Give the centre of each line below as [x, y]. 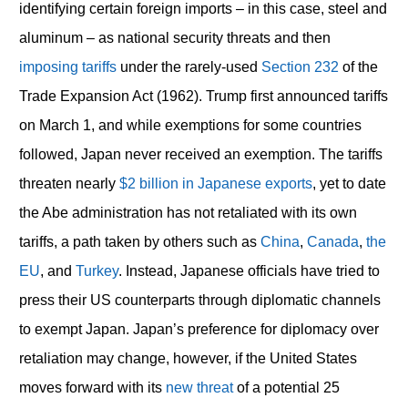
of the [358, 67]
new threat [199, 388]
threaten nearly [69, 184]
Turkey [97, 271]
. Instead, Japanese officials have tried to [249, 271]
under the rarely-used [189, 67]
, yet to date [349, 184]
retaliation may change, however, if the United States [188, 359]
